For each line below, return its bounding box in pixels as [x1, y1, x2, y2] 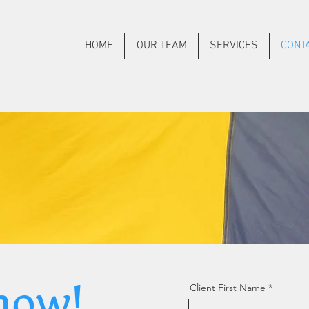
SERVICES [210, 39, 258, 52]
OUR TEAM [136, 39, 187, 52]
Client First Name [190, 281, 266, 294]
